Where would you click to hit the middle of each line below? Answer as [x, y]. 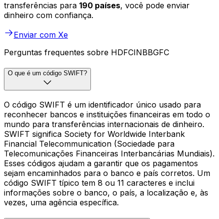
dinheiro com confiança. [49, 15]
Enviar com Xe [41, 35]
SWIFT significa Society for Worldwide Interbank [94, 134]
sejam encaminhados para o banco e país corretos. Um [107, 173]
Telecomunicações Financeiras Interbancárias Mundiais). [109, 153]
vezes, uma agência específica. [61, 202]
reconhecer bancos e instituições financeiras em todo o [107, 114]
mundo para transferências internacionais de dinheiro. [104, 124]
